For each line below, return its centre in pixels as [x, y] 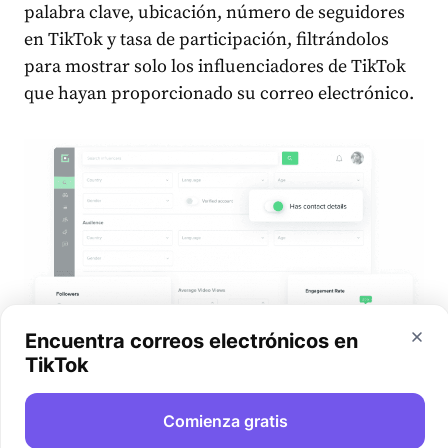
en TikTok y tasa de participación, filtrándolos [206, 39]
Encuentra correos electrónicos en [191, 341]
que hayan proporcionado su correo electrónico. [219, 93]
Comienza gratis [225, 421]
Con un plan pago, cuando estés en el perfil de [207, 434]
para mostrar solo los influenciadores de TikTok [215, 66]
